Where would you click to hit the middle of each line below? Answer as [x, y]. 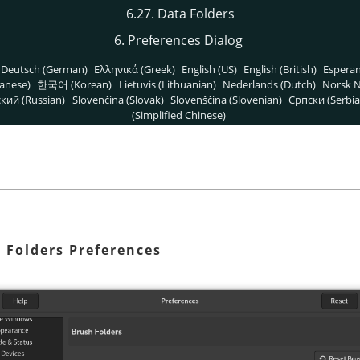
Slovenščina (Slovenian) [226, 99]
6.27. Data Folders [180, 13]
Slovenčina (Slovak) [118, 99]
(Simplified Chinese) [179, 115]
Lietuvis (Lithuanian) [167, 84]
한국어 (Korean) [75, 84]
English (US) [209, 69]
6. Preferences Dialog [178, 41]
